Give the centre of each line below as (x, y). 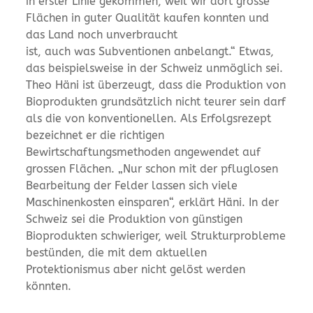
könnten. (49, 286)
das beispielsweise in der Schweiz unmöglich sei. (155, 68)
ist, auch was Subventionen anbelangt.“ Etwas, (150, 51)
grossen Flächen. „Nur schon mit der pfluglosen (152, 168)
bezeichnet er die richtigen (95, 135)
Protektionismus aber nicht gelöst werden (136, 269)
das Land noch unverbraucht (102, 34)
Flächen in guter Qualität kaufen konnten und (148, 17)
